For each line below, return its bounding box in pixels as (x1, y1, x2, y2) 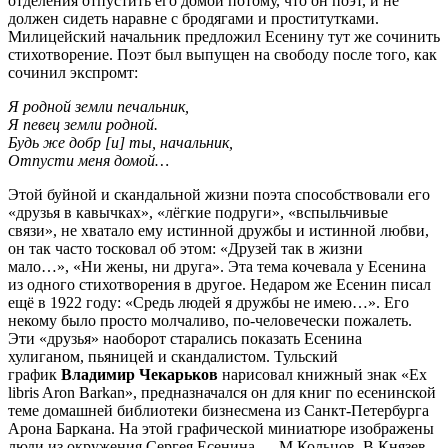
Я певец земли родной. (8, 115, 158, 133)
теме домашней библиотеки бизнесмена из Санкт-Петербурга (8, 401, 429, 419)
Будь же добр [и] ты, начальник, (8, 133, 233, 151)
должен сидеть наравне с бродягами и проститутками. (8, 9, 379, 27)
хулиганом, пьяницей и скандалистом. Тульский (8, 347, 338, 365)
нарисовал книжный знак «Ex (218, 365, 427, 383)
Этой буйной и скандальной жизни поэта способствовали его (8, 185, 430, 203)
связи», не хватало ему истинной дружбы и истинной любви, (8, 221, 429, 239)
